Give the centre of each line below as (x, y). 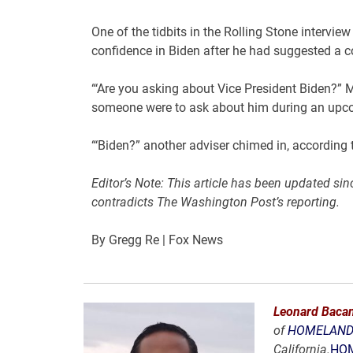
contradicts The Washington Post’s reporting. (215, 203)
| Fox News (191, 240)
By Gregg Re (125, 240)
